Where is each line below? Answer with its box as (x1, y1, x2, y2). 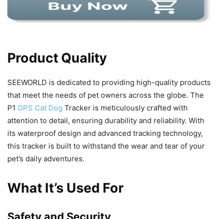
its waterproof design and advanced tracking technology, (7, 129, 203, 138)
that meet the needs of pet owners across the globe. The (7, 90, 204, 100)
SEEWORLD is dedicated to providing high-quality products (7, 78, 211, 88)
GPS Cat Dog (18, 103, 63, 113)
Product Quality (7, 50, 107, 66)
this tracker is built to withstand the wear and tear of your (7, 141, 205, 151)
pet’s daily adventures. (7, 154, 85, 164)
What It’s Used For (7, 180, 124, 197)
